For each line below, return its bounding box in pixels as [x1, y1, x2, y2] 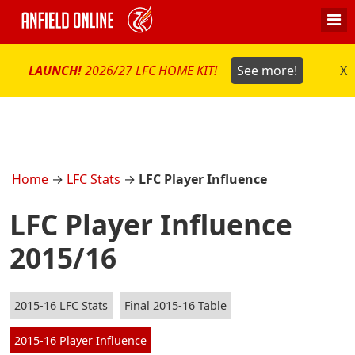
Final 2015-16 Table [124, 298, 227, 314]
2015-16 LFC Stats [13, 298, 108, 314]
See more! [236, 61, 297, 79]
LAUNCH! [29, 61, 86, 79]
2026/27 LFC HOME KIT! [85, 61, 221, 79]
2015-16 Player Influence [13, 333, 147, 349]
